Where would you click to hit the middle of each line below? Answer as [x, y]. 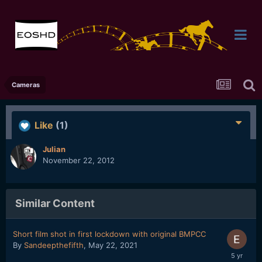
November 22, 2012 [79, 160]
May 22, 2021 [113, 245]
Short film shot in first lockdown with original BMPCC [109, 234]
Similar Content [55, 203]
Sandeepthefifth [54, 245]
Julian [54, 149]
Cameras [26, 85]
